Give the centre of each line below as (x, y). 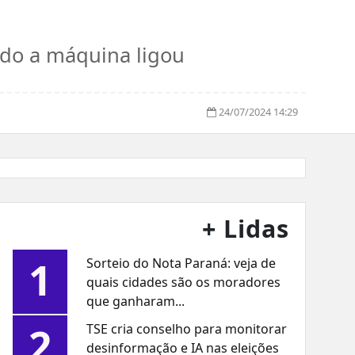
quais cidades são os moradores (184, 282)
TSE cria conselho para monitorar (187, 329)
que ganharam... (136, 302)
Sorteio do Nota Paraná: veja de (181, 263)
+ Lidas (246, 229)
